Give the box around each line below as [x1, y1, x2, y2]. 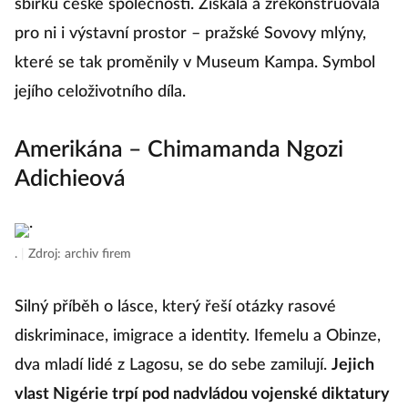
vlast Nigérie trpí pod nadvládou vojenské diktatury [15, 386, 390, 403]
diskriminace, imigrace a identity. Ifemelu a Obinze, [15, 328, 381, 345]
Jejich [331, 357, 374, 374]
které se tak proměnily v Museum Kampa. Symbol [15, 55, 375, 72]
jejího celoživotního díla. [15, 84, 186, 101]
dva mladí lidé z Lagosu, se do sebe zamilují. [15, 357, 331, 374]
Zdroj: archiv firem [28, 248, 131, 261]
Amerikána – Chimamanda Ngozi [15, 138, 343, 162]
